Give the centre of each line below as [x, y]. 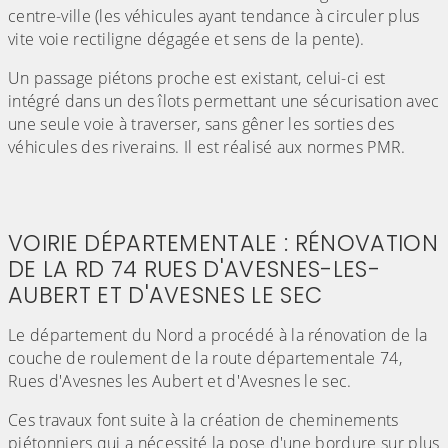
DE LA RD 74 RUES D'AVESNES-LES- [194, 269]
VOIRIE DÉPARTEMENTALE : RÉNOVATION [223, 243]
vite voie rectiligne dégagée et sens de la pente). [186, 39]
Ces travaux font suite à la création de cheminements [203, 420]
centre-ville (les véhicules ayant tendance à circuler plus [214, 16]
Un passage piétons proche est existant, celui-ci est [197, 78]
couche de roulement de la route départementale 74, [205, 358]
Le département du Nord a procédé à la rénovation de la [218, 335]
